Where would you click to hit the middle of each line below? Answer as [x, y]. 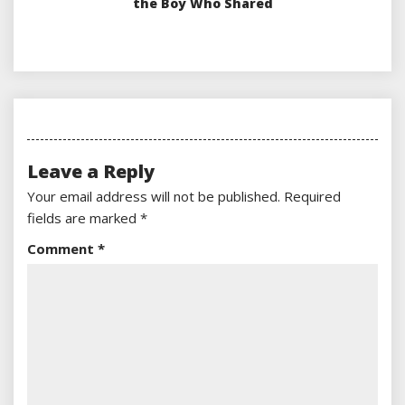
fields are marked [84, 218]
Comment [62, 249]
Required [312, 197]
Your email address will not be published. [154, 197]
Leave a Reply [91, 172]
